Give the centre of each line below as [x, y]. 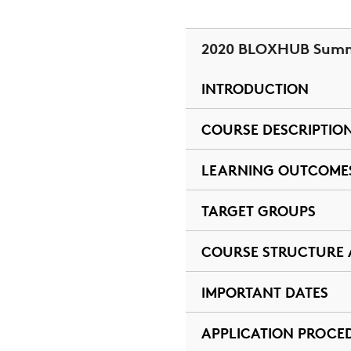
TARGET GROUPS [258, 211]
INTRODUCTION [255, 89]
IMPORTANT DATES [264, 292]
